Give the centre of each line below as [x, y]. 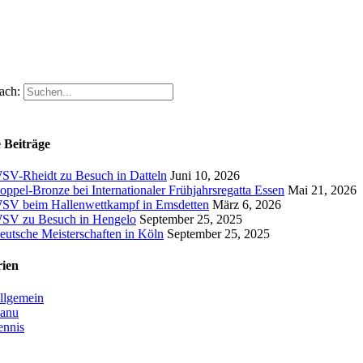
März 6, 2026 [247, 205]
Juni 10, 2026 [205, 176]
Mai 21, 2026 [322, 190]
